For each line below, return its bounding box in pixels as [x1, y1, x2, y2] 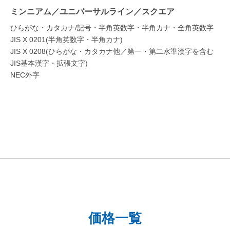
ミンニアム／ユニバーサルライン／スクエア [10, 7, 175, 16]
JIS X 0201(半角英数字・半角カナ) [10, 36, 123, 44]
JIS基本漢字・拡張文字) [10, 60, 88, 68]
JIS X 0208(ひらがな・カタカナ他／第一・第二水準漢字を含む [10, 48, 214, 56]
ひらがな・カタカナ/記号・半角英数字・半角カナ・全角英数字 [10, 24, 214, 32]
